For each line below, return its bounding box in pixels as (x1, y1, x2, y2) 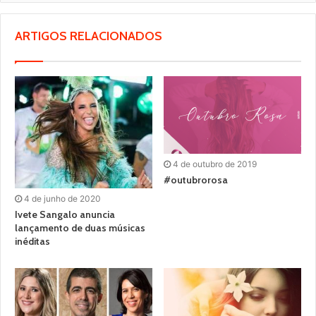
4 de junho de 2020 (24, 193, 101, 205)
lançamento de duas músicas (15, 221, 145, 235)
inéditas (15, 235, 50, 248)
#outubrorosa (164, 174, 228, 187)
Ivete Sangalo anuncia (15, 208, 115, 221)
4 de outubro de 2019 (173, 159, 257, 170)
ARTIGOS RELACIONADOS (15, 28, 162, 44)
